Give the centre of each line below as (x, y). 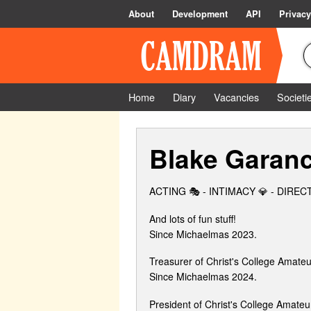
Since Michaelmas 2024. (203, 277)
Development (200, 14)
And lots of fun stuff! (192, 218)
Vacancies (236, 97)
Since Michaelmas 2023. (203, 234)
